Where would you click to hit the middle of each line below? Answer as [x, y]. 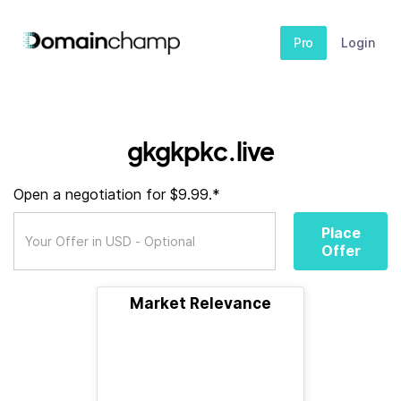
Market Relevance [200, 303]
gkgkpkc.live [200, 151]
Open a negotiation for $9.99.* [117, 194]
